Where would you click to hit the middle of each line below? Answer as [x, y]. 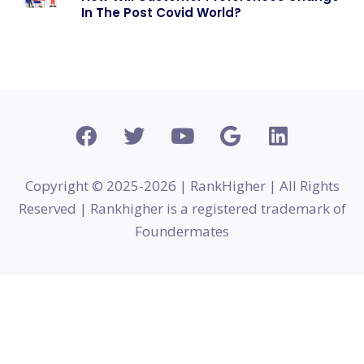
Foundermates [182, 231]
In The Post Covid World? [161, 12]
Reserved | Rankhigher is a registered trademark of [182, 208]
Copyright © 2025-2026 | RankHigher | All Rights [182, 185]
